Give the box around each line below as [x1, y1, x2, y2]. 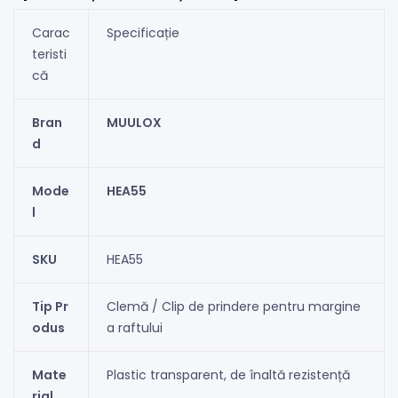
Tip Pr [31, 297, 68, 315]
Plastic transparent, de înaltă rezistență [106, 365, 350, 384]
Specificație [106, 23, 179, 42]
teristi [31, 44, 67, 63]
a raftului [106, 318, 163, 337]
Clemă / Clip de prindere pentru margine [106, 297, 361, 315]
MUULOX [106, 113, 162, 131]
